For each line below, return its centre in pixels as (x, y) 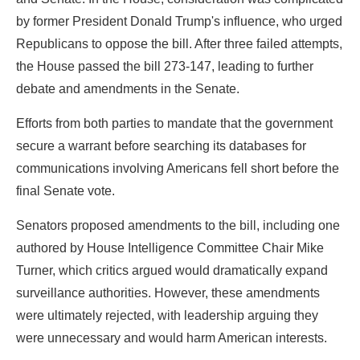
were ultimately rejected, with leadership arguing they (167, 315)
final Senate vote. (65, 190)
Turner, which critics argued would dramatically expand (172, 270)
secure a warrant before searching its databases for (161, 145)
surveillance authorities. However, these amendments (168, 292)
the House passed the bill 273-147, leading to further (165, 66)
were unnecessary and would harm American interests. (172, 337)
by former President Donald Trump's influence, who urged (179, 21)
